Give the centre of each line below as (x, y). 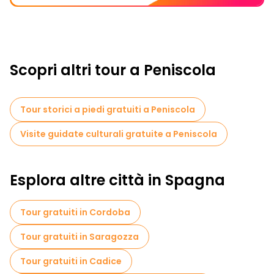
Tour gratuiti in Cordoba (75, 212)
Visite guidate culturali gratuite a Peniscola (119, 134)
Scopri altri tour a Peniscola (113, 70)
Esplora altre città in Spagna (117, 180)
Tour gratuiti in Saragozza (80, 237)
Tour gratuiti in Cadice (71, 261)
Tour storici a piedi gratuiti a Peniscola (108, 109)
